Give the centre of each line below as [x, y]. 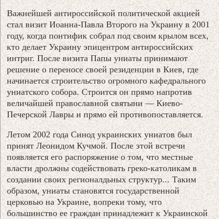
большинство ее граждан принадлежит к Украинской [108, 213]
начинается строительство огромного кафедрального [107, 80]
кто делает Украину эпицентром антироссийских [100, 47]
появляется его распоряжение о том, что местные [100, 157]
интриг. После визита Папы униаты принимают [98, 58]
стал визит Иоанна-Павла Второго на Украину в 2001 [109, 24]
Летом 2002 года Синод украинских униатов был [100, 134]
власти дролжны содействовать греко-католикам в [102, 168]
